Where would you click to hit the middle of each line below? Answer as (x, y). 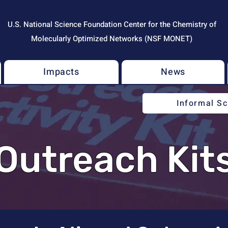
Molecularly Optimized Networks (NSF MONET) (112, 39)
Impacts (61, 72)
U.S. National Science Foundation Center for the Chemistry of (112, 24)
